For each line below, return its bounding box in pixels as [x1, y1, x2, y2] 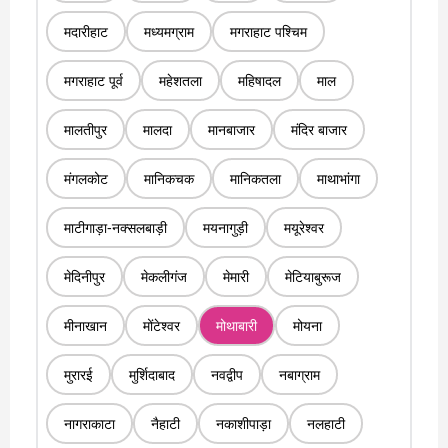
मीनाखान [63, 315, 107, 335]
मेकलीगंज [140, 266, 187, 286]
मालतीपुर [63, 119, 107, 139]
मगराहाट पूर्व [63, 70, 123, 90]
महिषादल [237, 70, 281, 90]
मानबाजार [207, 119, 255, 139]
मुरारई [63, 364, 93, 384]
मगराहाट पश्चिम [229, 21, 307, 41]
